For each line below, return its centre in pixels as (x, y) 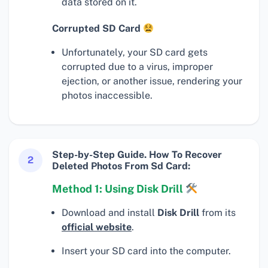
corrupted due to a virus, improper (137, 67)
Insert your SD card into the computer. (146, 251)
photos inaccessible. (107, 96)
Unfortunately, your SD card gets (135, 53)
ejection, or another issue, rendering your (152, 81)
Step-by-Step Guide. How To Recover (137, 155)
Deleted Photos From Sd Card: (121, 166)
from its (217, 213)
